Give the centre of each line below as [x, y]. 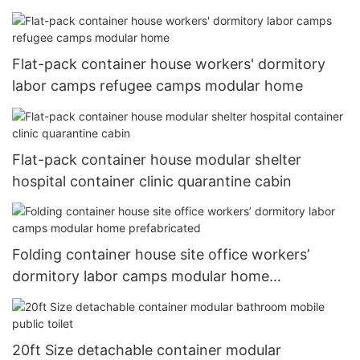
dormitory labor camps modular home [141, 276]
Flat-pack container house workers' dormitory [169, 64]
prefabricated [58, 298]
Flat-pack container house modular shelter [157, 159]
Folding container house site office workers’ [161, 255]
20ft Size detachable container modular [147, 350]
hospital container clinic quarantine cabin [152, 181]
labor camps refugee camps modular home [157, 86]
